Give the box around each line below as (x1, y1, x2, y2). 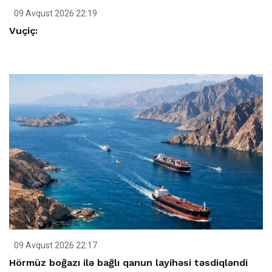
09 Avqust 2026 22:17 (12, 240, 97, 250)
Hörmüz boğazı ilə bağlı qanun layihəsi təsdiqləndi (9, 256, 248, 268)
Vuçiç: (9, 24, 38, 36)
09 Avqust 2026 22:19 (12, 8, 97, 18)
